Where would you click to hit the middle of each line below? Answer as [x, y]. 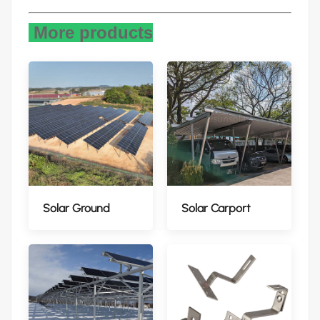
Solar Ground [76, 208]
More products [91, 32]
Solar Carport [216, 208]
